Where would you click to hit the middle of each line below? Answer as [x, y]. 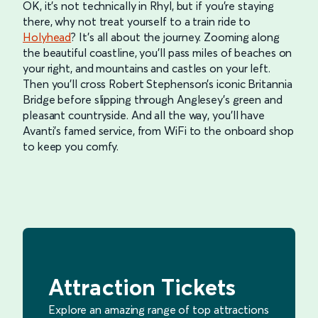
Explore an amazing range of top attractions [159, 309]
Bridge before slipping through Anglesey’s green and [153, 99]
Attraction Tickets [142, 287]
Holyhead [47, 37]
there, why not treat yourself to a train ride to [137, 21]
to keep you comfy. [71, 146]
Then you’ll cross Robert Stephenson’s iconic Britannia [158, 83]
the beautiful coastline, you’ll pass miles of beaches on [158, 52]
